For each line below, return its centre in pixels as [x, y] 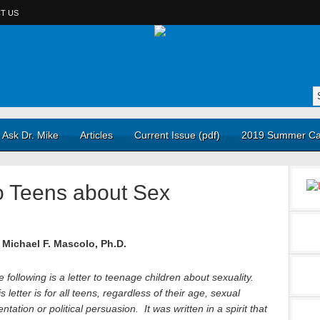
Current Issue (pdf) [177, 135]
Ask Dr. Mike [30, 135]
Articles [96, 135]
